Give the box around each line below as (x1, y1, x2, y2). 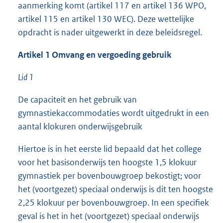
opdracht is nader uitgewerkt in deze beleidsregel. (18, 27, 202, 38)
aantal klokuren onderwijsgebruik (18, 121, 142, 132)
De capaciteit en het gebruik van (18, 94, 137, 106)
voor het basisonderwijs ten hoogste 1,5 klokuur (18, 157, 197, 168)
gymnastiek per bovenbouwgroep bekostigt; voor (18, 170, 201, 182)
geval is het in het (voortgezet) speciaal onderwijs (18, 211, 199, 222)
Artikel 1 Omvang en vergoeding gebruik (18, 49, 171, 61)
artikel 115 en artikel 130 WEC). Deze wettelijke (18, 13, 194, 25)
